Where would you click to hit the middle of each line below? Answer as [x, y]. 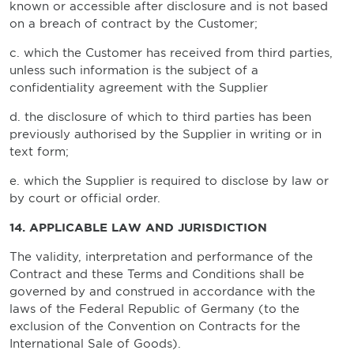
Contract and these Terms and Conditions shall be [157, 274]
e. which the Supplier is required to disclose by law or [169, 181]
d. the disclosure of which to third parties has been [160, 117]
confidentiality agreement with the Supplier [139, 88]
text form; [39, 152]
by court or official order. [85, 198]
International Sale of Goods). [95, 344]
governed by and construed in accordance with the [162, 292]
